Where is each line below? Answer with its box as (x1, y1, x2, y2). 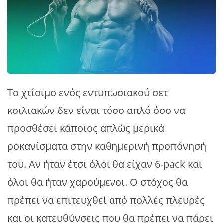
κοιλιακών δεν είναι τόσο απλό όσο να (7, 103, 185, 117)
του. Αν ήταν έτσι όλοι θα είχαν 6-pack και (7, 157, 202, 171)
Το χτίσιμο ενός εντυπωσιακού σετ (7, 85, 168, 99)
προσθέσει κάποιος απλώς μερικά (7, 121, 164, 135)
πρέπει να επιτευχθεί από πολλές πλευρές (7, 193, 205, 207)
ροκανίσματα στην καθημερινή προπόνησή (7, 139, 206, 153)
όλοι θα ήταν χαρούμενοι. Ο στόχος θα (7, 175, 188, 189)
